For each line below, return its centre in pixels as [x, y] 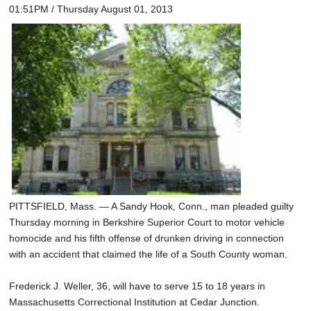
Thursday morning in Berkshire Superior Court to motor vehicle [147, 222]
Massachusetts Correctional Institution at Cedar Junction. [134, 302]
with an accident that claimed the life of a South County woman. [151, 254]
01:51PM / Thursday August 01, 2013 [91, 9]
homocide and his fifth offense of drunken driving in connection [146, 238]
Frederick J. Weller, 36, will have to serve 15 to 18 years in [137, 286]
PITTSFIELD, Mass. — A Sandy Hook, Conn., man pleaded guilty [151, 206]
